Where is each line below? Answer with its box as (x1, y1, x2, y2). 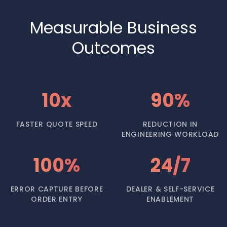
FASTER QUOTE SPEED (16, 119, 98, 129)
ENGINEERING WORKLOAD (122, 129, 219, 139)
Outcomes (72, 36, 155, 59)
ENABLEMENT (146, 194, 194, 204)
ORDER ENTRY (31, 194, 83, 204)
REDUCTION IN (142, 119, 198, 129)
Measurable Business (30, 16, 197, 39)
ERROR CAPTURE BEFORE (10, 184, 103, 194)
